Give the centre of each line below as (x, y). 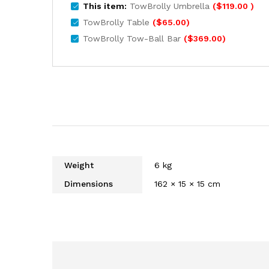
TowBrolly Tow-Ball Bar (132, 38)
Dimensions (89, 183)
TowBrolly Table (116, 22)
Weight (79, 165)
